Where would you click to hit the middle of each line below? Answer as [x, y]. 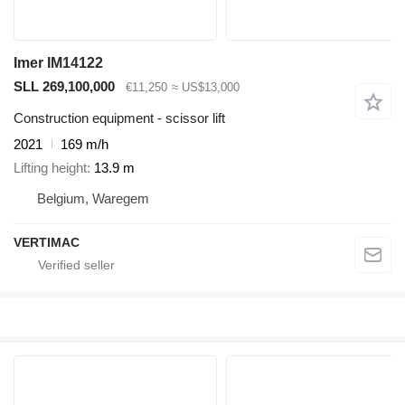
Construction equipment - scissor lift [119, 118]
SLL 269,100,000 [64, 87]
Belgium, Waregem [93, 199]
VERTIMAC [47, 243]
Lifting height [50, 168]
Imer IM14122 [58, 63]
